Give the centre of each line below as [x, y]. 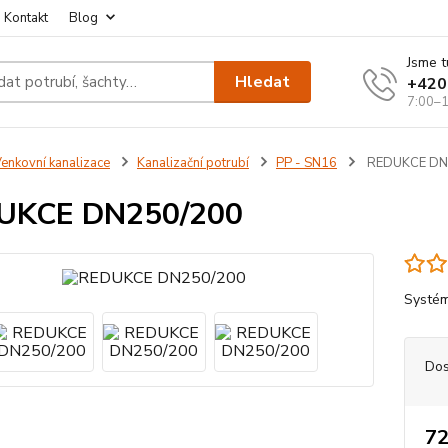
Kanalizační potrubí [192, 163]
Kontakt [26, 18]
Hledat [263, 81]
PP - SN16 [306, 163]
